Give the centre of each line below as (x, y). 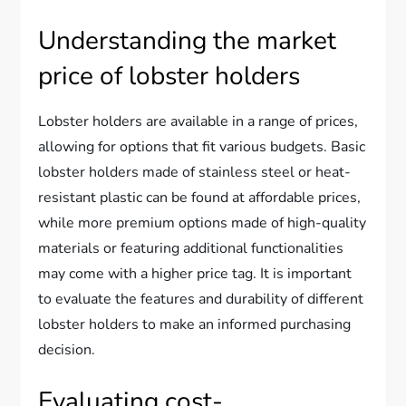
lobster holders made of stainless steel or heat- (195, 172)
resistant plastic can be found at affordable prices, (200, 197)
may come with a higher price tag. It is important (195, 273)
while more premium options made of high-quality (203, 222)
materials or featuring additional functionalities (191, 248)
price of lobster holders (169, 76)
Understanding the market (188, 40)
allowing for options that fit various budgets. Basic (202, 146)
